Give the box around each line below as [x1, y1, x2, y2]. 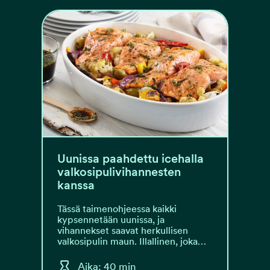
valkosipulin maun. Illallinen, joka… [57, 236, 206, 247]
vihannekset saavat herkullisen [57, 225, 188, 236]
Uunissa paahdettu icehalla [57, 151, 204, 166]
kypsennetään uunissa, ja [57, 214, 165, 225]
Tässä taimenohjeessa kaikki [57, 203, 177, 215]
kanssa [57, 178, 95, 192]
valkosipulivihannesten [57, 165, 181, 179]
